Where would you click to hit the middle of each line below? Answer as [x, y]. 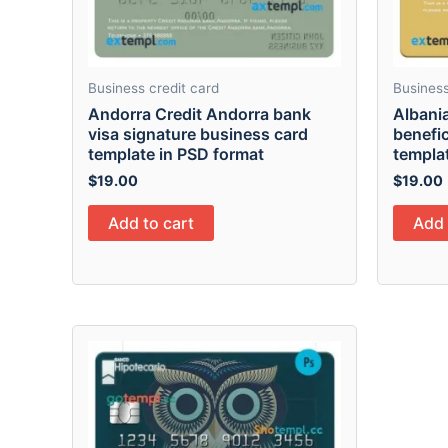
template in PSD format [176, 153]
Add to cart [151, 223]
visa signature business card [198, 133]
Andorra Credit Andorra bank [199, 113]
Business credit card [153, 88]
